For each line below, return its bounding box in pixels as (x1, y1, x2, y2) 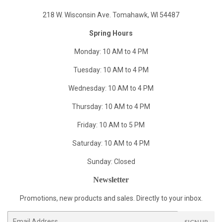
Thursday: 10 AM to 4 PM (72, 102, 150, 111)
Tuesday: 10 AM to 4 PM (73, 65, 149, 74)
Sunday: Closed (87, 157, 135, 166)
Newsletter (93, 175, 129, 184)
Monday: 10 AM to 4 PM (74, 47, 148, 55)
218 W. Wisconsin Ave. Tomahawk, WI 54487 (43, 10, 179, 19)
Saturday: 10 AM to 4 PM (72, 139, 150, 147)
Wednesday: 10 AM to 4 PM (68, 84, 154, 92)
